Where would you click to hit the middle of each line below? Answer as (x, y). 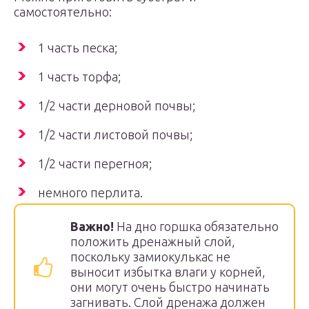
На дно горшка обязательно (196, 226)
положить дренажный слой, (153, 241)
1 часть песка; (78, 48)
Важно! (92, 226)
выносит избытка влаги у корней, (168, 272)
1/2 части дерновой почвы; (117, 106)
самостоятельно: (63, 12)
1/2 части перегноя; (95, 163)
